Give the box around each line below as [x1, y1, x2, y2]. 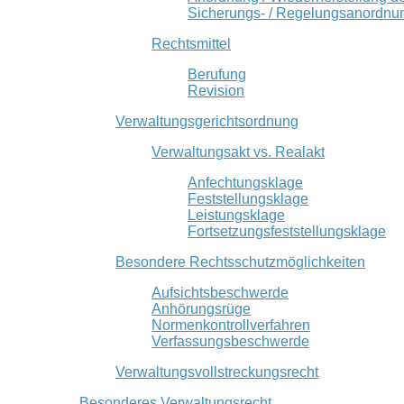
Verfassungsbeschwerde [151, 333, 309, 349]
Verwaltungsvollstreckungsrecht [115, 363, 318, 380]
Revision [188, 82, 244, 98]
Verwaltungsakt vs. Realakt [151, 143, 325, 160]
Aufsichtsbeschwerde [151, 284, 289, 300]
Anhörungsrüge [151, 300, 251, 317]
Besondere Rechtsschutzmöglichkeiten [115, 253, 365, 270]
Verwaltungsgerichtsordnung [115, 113, 298, 129]
